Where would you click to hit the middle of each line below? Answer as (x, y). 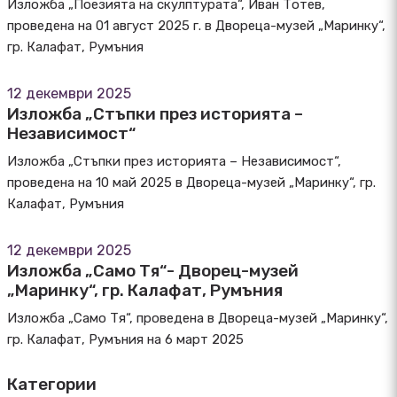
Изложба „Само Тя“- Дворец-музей (153, 271)
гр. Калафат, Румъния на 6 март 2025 (125, 339)
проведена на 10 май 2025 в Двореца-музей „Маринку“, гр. (191, 183)
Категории (52, 384)
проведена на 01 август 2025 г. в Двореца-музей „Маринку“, (196, 26)
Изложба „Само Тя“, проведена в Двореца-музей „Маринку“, (198, 318)
